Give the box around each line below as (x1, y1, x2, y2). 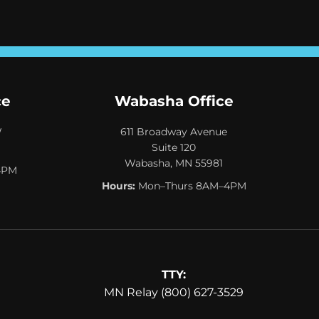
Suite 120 (152, 140, 196, 154)
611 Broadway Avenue (120, 125, 227, 138)
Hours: (101, 179, 135, 192)
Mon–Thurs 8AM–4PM (135, 179, 246, 192)
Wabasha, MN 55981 (125, 156, 223, 169)
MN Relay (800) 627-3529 (104, 285, 244, 299)
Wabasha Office (114, 92, 234, 110)
